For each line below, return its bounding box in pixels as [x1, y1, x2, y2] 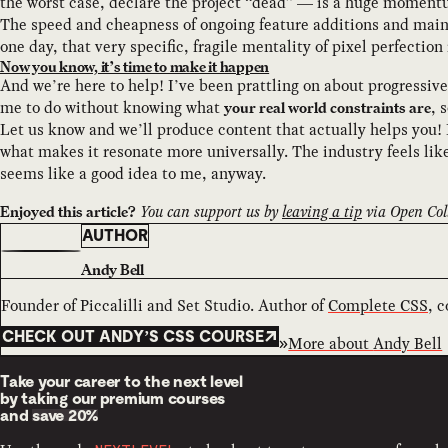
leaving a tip [282, 199, 362, 223]
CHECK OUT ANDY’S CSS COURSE [2, 326, 264, 346]
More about [288, 332, 374, 356]
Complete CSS [328, 294, 428, 318]
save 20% [32, 406, 99, 426]
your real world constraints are [224, 97, 431, 117]
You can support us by [140, 199, 282, 223]
